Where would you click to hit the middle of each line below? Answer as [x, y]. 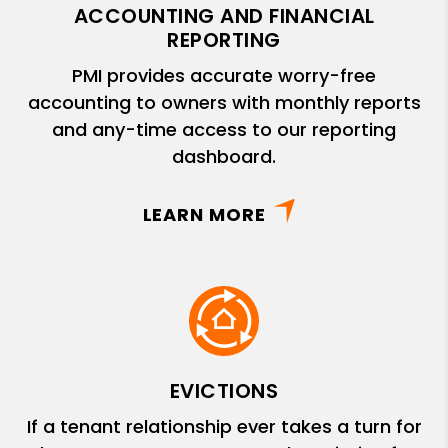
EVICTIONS [224, 390]
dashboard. [224, 156]
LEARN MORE [204, 214]
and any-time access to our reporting [224, 129]
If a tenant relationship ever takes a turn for [224, 426]
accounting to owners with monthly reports [224, 102]
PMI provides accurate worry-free [224, 75]
